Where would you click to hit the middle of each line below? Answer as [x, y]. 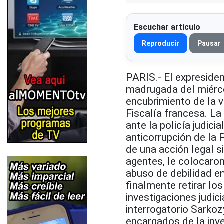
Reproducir [161, 43]
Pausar [209, 43]
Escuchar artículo [167, 27]
